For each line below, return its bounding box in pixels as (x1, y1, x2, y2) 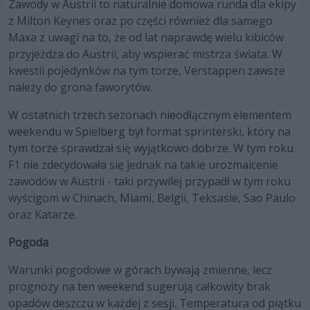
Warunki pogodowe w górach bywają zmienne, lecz (8, 262, 272, 278)
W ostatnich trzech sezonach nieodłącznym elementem (8, 107, 291, 123)
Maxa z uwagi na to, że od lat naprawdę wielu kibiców (8, 30, 284, 46)
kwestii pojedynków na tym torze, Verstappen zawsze (8, 63, 285, 79)
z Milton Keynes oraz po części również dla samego (8, 13, 273, 29)
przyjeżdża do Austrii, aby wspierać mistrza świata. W (8, 46, 282, 62)
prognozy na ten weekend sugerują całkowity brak (8, 279, 271, 295)
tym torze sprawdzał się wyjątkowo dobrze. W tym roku (8, 140, 293, 156)
